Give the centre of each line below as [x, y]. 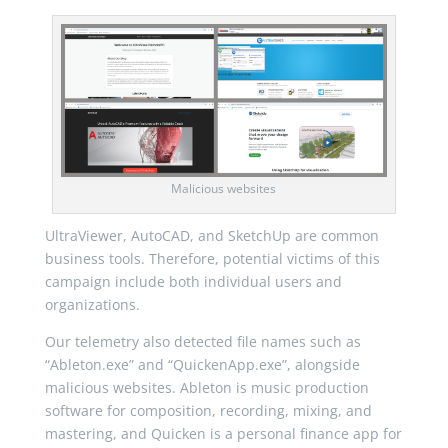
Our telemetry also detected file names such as [202, 341]
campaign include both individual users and [193, 281]
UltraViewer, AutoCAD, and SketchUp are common [211, 235]
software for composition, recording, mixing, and [208, 410]
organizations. [92, 304]
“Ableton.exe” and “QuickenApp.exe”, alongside [202, 364]
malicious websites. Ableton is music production [206, 387]
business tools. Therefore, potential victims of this [212, 258]
